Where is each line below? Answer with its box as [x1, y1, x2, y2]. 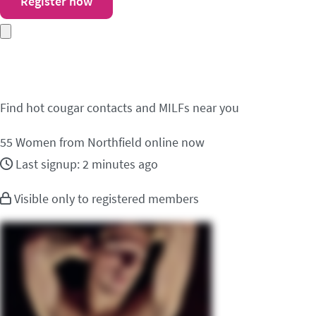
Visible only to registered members [11, 190, 199, 207]
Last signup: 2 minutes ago [16, 156, 158, 172]
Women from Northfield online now [13, 134, 205, 150]
